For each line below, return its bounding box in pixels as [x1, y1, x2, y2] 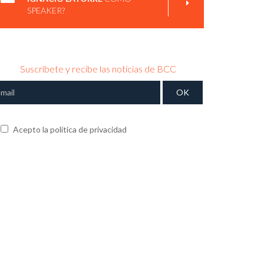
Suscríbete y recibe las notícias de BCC [19, 63, 176, 74]
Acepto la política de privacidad [11, 124, 127, 134]
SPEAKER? [27, 5, 65, 15]
